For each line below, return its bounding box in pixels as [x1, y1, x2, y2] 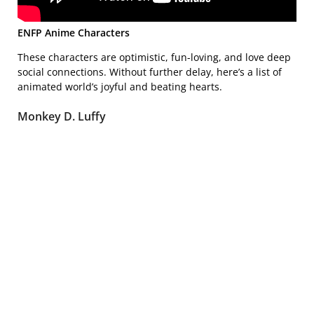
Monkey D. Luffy [18, 109, 106, 124]
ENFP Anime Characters [18, 26, 130, 39]
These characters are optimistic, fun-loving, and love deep [18, 50, 291, 64]
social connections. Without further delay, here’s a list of [18, 65, 282, 78]
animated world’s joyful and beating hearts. [18, 80, 222, 93]
